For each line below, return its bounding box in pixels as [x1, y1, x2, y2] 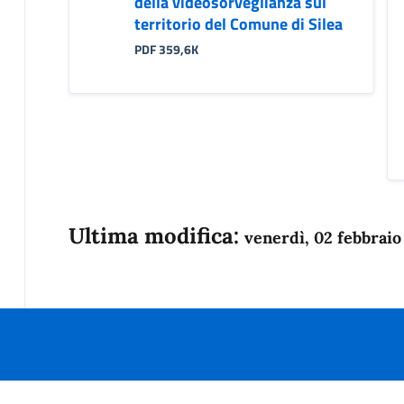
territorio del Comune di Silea [133, 11, 343, 36]
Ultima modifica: [68, 221, 244, 250]
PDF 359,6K [133, 40, 198, 59]
